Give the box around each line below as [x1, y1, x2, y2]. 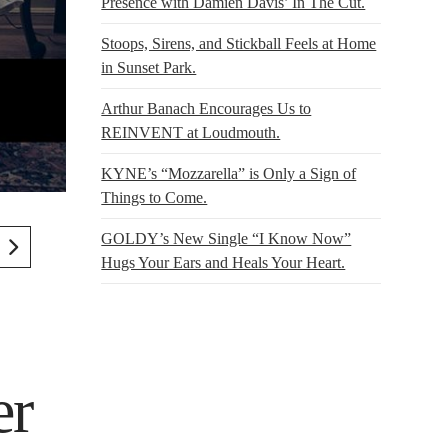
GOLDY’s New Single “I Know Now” [101, 229, 352, 247]
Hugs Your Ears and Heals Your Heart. [101, 253, 346, 271]
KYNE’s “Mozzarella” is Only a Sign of [101, 164, 357, 182]
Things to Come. [101, 188, 208, 206]
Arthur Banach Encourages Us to [101, 99, 312, 117]
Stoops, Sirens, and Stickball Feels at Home [101, 34, 377, 52]
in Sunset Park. [101, 58, 197, 76]
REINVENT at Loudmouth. [101, 123, 281, 141]
